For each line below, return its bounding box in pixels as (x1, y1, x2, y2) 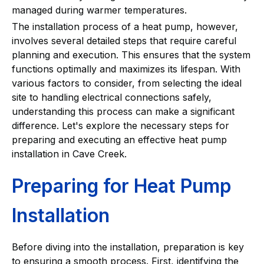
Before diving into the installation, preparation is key (12, 241, 244, 253)
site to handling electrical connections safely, (12, 91, 212, 104)
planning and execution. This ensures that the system (12, 49, 250, 61)
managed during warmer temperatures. (12, 4, 187, 16)
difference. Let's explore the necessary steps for (12, 120, 229, 132)
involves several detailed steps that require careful (12, 35, 236, 47)
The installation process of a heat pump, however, (12, 21, 238, 33)
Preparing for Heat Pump (12, 174, 232, 198)
